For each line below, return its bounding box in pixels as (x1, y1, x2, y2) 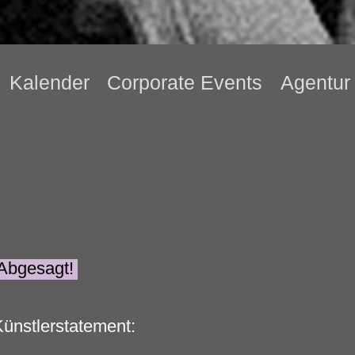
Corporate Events (107, 71, 263, 94)
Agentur (280, 71, 350, 94)
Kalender (9, 71, 90, 94)
